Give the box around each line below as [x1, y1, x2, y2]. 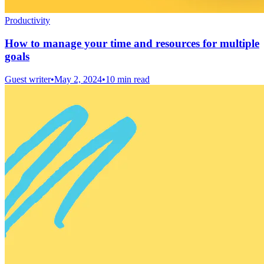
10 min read [105, 74, 150, 84]
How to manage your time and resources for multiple [5, 37, 259, 49]
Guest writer [5, 74, 51, 84]
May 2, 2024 [54, 74, 102, 84]
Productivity [5, 15, 50, 26]
